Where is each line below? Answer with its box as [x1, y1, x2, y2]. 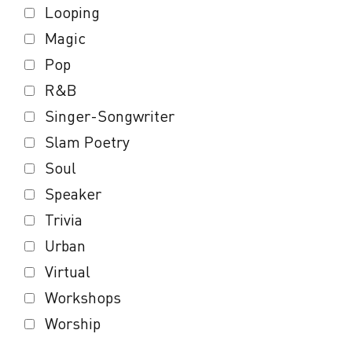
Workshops [44, 288, 121, 308]
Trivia [44, 210, 82, 230]
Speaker [44, 184, 101, 204]
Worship [44, 313, 101, 334]
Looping [44, 2, 100, 23]
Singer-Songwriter [44, 106, 174, 126]
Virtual [44, 262, 90, 282]
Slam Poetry [44, 132, 130, 152]
